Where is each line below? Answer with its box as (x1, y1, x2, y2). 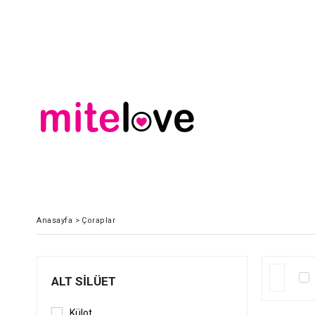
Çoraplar (82, 216, 115, 226)
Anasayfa (37, 216, 72, 226)
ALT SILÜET (51, 274, 116, 289)
